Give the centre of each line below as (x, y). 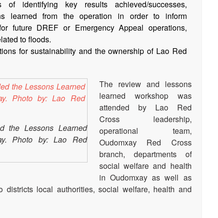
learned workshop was (145, 96)
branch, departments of (145, 154)
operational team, (145, 131)
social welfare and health (145, 166)
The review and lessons (145, 84)
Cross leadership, (145, 119)
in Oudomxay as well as (145, 178)
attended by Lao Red (145, 108)
